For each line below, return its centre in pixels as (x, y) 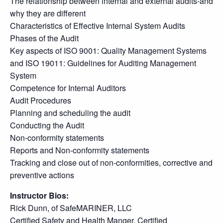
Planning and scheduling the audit (70, 113)
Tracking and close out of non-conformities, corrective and (111, 163)
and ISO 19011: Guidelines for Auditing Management (103, 63)
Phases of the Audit (44, 38)
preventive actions (42, 175)
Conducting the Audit (47, 125)
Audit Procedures (41, 100)
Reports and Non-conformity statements (80, 150)
